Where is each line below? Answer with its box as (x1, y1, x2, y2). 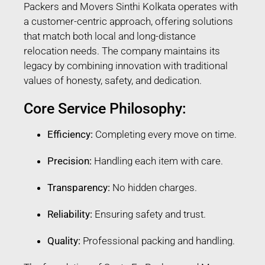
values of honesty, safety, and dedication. (24, 74, 202, 86)
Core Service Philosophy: (24, 99, 186, 117)
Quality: (47, 234, 80, 247)
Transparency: (47, 181, 110, 193)
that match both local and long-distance (24, 30, 196, 42)
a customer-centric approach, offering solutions (24, 15, 233, 27)
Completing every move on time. (93, 128, 237, 140)
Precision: (47, 154, 92, 167)
